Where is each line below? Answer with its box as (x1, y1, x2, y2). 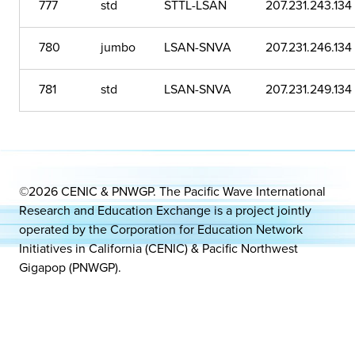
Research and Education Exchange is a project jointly (19, 200, 311, 219)
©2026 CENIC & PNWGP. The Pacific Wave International (19, 181, 326, 200)
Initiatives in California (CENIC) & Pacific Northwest (19, 239, 298, 257)
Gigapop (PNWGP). (19, 258, 121, 276)
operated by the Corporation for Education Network (19, 219, 303, 238)
